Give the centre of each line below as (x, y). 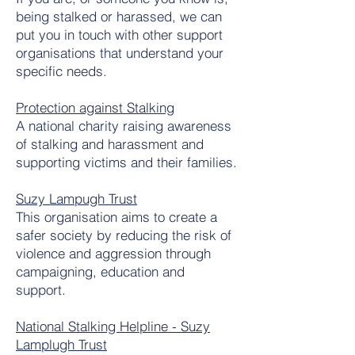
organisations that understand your (120, 53)
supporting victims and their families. (126, 162)
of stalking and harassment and (110, 144)
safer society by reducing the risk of (124, 235)
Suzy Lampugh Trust (76, 198)
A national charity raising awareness (124, 126)
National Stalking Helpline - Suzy (113, 326)
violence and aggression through (113, 253)
